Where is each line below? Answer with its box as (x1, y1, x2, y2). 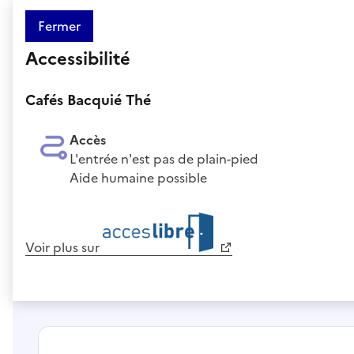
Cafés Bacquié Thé (25, 88, 151, 111)
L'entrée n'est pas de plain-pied (70, 149, 258, 168)
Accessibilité (25, 45, 130, 72)
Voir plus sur (25, 237, 103, 257)
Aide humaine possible (70, 168, 207, 187)
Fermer (38, 16, 81, 36)
